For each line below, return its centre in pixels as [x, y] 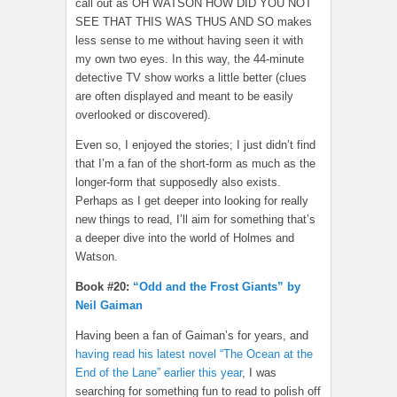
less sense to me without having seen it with [189, 41]
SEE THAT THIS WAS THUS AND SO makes [194, 22]
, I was [259, 373]
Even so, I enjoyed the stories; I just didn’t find [195, 145]
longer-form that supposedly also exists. [178, 183]
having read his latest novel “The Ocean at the [194, 354]
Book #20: [104, 287]
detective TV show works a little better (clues [191, 78]
